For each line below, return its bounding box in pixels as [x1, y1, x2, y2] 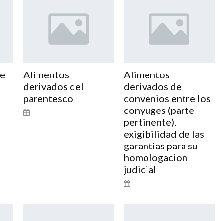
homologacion [123, 151, 187, 163]
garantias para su [123, 139, 198, 151]
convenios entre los [123, 92, 211, 104]
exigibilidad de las [123, 127, 204, 140]
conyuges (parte [123, 104, 194, 116]
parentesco [23, 92, 73, 104]
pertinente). [123, 115, 176, 128]
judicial [123, 163, 156, 175]
